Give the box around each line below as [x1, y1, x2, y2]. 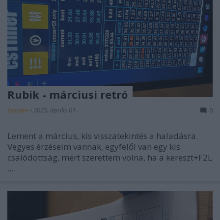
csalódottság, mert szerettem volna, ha [7, 151, 159, 163]
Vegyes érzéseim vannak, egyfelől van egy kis [7, 140, 180, 152]
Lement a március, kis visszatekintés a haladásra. [7, 130, 198, 141]
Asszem [7, 105, 29, 114]
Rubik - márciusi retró [7, 86, 128, 102]
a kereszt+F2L [159, 151, 212, 163]
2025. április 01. [33, 105, 77, 114]
